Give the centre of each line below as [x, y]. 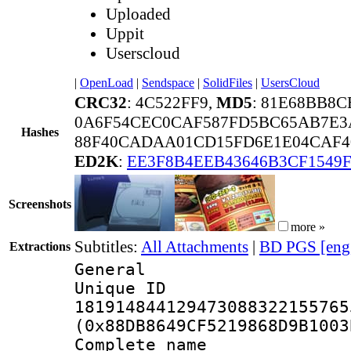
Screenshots [40, 204]
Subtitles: [108, 246]
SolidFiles [228, 82]
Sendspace [168, 82]
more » [308, 226]
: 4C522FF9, [172, 102]
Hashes [40, 132]
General [110, 269]
